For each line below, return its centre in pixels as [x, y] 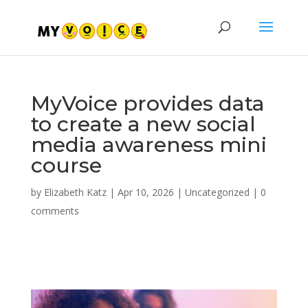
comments [55, 211]
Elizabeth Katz [75, 192]
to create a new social [143, 124]
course [66, 165]
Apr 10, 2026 [145, 192]
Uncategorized [217, 192]
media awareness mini [148, 145]
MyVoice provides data [147, 103]
